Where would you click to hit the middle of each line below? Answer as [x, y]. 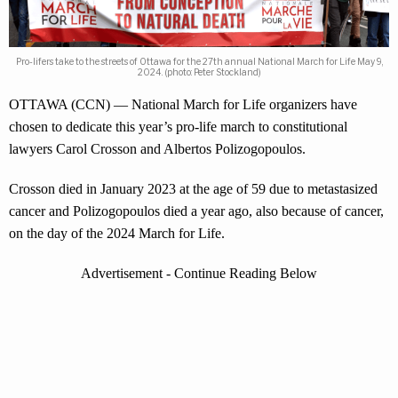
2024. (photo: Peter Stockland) [199, 72]
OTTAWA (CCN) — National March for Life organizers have [183, 105]
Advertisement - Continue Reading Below [199, 274]
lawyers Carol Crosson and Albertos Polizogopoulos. [157, 149]
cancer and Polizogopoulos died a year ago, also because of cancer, [196, 211]
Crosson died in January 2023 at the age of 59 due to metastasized [193, 189]
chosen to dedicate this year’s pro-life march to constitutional [178, 127]
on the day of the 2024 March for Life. [117, 234]
